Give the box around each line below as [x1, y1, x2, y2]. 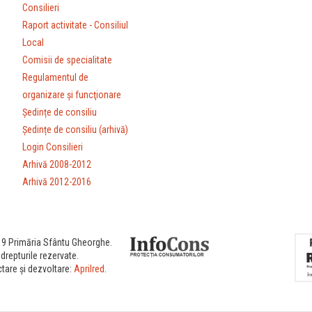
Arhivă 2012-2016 [22, 176, 92, 188]
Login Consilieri [22, 141, 84, 153]
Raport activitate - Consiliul [22, 19, 129, 31]
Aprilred [74, 263, 105, 275]
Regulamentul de [22, 72, 89, 84]
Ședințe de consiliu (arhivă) [22, 124, 129, 136]
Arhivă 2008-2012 [22, 159, 92, 171]
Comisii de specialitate [22, 54, 113, 66]
